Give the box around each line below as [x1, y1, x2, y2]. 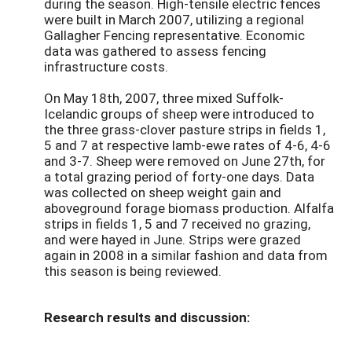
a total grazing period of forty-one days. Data [44, 167, 314, 185]
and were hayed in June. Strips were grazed [44, 229, 301, 248]
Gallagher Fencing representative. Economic [44, 25, 305, 44]
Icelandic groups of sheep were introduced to [44, 104, 314, 123]
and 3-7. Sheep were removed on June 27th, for [44, 151, 325, 170]
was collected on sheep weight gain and [44, 182, 281, 201]
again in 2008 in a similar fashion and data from [44, 245, 328, 264]
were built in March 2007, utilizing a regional [44, 9, 304, 28]
